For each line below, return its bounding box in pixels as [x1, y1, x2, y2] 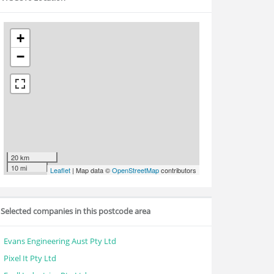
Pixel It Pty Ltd [4, 253, 56, 264]
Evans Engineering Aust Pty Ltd [4, 235, 116, 246]
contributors [159, 165, 196, 175]
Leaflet [50, 165, 70, 175]
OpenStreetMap [112, 165, 159, 175]
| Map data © [70, 165, 112, 175]
